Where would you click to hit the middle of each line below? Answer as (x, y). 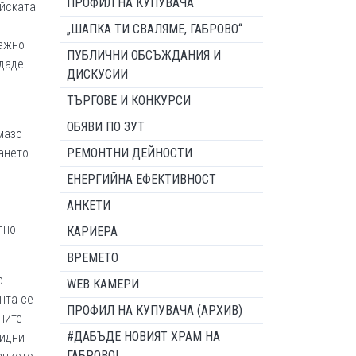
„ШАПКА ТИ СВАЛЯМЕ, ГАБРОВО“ (155, 29)
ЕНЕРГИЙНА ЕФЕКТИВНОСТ (141, 179)
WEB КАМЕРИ (103, 284)
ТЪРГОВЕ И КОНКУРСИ (129, 101)
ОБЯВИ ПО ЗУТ (106, 127)
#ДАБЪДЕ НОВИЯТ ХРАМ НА (143, 337)
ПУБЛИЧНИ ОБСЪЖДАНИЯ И (144, 55)
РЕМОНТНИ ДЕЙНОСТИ (130, 153)
